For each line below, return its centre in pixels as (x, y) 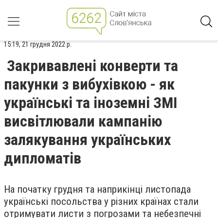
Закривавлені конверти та (92, 66)
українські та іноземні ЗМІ (91, 103)
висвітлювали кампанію (83, 121)
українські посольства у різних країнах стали (101, 201)
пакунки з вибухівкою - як (89, 84)
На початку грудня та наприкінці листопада (97, 189)
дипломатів (43, 158)
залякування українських (87, 140)
